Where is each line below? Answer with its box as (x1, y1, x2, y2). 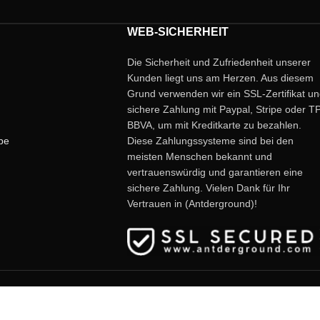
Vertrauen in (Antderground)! (126, 198, 257, 209)
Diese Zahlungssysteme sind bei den (126, 135, 294, 146)
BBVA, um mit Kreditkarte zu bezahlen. (126, 119, 301, 131)
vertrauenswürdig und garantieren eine (126, 166, 303, 178)
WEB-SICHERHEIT (126, 26, 229, 38)
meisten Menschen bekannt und (126, 151, 272, 162)
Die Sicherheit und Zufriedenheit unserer (126, 56, 311, 68)
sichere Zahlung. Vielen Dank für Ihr (126, 182, 290, 194)
